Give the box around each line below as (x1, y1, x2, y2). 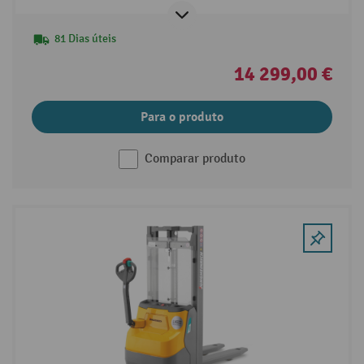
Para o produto (141, 108, 223, 125)
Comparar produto (145, 150, 245, 167)
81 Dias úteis (54, 31, 116, 45)
